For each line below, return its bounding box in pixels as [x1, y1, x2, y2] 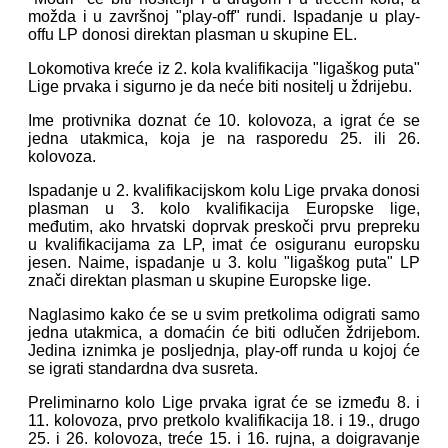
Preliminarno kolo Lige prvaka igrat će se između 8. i [28, 394, 420, 412]
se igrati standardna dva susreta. [28, 360, 258, 378]
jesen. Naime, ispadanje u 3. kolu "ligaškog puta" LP [28, 254, 420, 272]
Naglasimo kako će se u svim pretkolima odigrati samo [28, 306, 420, 324]
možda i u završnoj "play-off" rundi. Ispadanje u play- [28, 8, 420, 26]
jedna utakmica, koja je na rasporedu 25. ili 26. [28, 130, 420, 148]
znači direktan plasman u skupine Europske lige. [28, 272, 371, 290]
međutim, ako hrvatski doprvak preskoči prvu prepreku [28, 218, 420, 236]
